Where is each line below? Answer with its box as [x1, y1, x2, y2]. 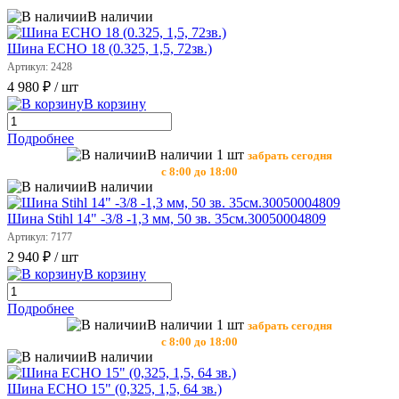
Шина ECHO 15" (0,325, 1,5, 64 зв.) [7, 381, 222, 397]
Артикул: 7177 [7, 231, 72, 244]
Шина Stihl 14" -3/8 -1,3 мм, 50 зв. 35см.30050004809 [7, 211, 326, 227]
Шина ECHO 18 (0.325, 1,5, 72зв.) [7, 41, 212, 57]
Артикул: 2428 [7, 61, 72, 74]
